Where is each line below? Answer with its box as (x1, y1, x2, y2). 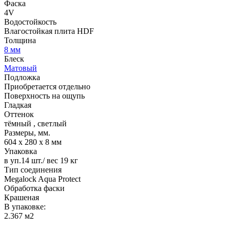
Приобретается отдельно (4, 82, 90, 91)
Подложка (4, 72, 40, 82)
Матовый (4, 63, 37, 72)
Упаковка (4, 146, 37, 156)
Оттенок (4, 109, 34, 119)
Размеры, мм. (4, 128, 50, 137)
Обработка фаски (4, 183, 65, 193)
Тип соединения (4, 165, 62, 174)
